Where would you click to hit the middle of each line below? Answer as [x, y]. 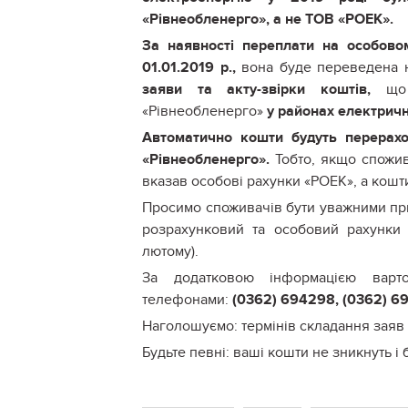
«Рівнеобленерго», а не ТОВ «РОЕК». [268, 20]
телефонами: [187, 300]
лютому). [170, 252]
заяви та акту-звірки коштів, [257, 90]
